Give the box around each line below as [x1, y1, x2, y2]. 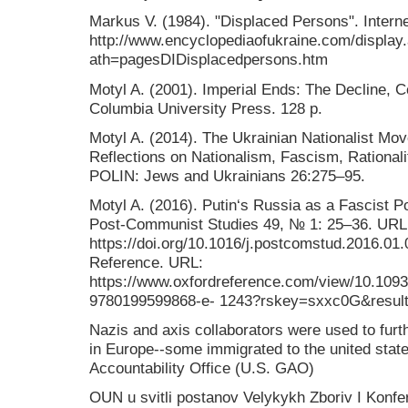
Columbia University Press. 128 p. [89, 98, 322, 117]
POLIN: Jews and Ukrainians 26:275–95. [89, 166, 365, 185]
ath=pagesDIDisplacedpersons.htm [89, 50, 328, 69]
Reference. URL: [89, 252, 203, 271]
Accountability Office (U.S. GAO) [89, 359, 314, 378]
